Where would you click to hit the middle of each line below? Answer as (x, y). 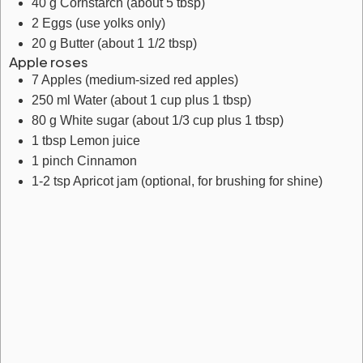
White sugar (94, 120)
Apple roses (49, 62)
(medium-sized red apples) (162, 80)
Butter (77, 43)
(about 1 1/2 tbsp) (147, 43)
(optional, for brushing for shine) (232, 181)
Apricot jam (105, 181)
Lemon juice (105, 141)
